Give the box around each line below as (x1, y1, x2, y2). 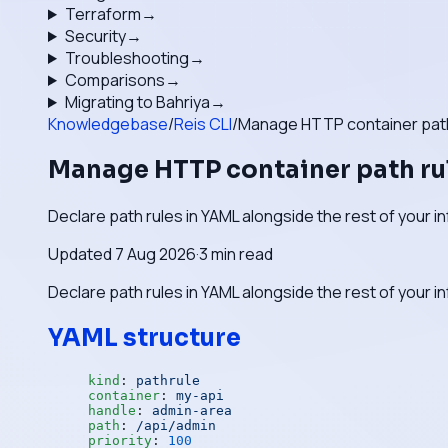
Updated (48, 242, 115, 265)
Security (64, 25, 126, 47)
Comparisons (64, 69, 165, 91)
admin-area (152, 402, 232, 418)
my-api (176, 387, 224, 403)
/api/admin (136, 417, 216, 433)
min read (208, 242, 273, 265)
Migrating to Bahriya (64, 91, 210, 113)
